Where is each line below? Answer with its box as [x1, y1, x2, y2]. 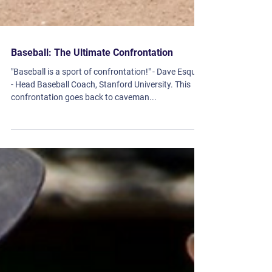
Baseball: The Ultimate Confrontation [11, 192, 173, 204]
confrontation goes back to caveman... [11, 238, 157, 248]
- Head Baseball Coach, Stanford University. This [11, 225, 191, 235]
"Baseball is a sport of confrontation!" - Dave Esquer [11, 212, 203, 222]
